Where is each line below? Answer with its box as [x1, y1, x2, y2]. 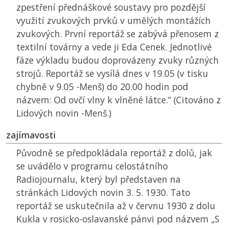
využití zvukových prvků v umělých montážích [16, 14, 211, 27]
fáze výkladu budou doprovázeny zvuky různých [16, 54, 219, 67]
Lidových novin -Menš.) [16, 107, 111, 120]
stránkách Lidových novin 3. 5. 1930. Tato [16, 186, 190, 199]
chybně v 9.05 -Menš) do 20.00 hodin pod [16, 80, 188, 93]
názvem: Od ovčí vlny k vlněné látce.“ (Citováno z [16, 94, 221, 106]
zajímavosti [6, 129, 56, 141]
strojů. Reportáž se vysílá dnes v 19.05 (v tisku [16, 67, 208, 80]
